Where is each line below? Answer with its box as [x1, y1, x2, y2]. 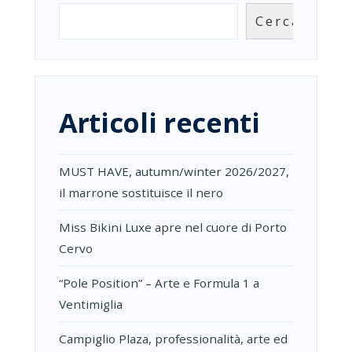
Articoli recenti [59, 104, 260, 141]
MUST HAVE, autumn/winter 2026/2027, [59, 163, 289, 179]
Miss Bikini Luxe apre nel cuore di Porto [59, 218, 287, 235]
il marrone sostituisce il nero [59, 184, 223, 200]
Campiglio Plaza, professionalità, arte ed [59, 330, 288, 346]
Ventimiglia [59, 295, 123, 312]
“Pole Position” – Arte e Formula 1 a [59, 274, 259, 291]
